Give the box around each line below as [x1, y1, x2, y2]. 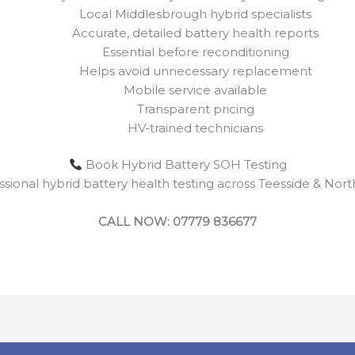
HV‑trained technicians [128, 120, 263, 136]
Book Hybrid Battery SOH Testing [82, 157, 287, 173]
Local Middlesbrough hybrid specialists [79, 6, 311, 21]
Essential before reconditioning [101, 44, 289, 59]
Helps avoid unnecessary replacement [78, 63, 312, 78]
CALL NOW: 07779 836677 [98, 214, 257, 230]
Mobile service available [124, 82, 267, 97]
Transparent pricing [136, 101, 254, 116]
